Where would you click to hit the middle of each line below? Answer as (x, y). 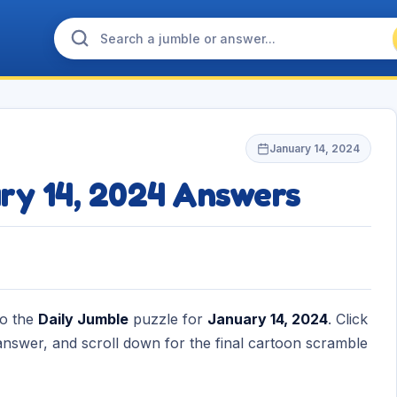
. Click (348, 319)
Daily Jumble (83, 319)
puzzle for (168, 319)
